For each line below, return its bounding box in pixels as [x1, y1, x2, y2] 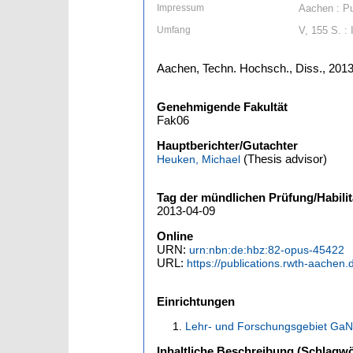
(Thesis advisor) [240, 152, 327, 165]
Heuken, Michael [157, 153, 240, 165]
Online [157, 229, 193, 243]
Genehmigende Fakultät [157, 100, 288, 113]
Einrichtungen [157, 295, 235, 308]
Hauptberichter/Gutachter [157, 139, 298, 152]
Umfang [157, 24, 191, 35]
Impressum [157, 2, 204, 13]
